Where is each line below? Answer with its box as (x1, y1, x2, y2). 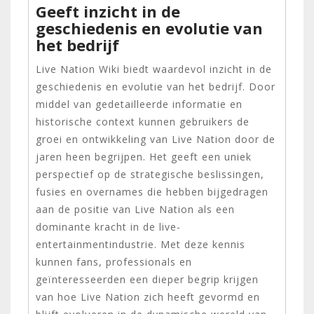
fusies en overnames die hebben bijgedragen (36, 184, 268, 198)
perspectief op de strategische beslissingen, (36, 167, 264, 181)
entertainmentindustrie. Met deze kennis (36, 237, 245, 251)
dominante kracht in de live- (36, 219, 181, 233)
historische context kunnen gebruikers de (36, 114, 250, 128)
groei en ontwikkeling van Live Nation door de (36, 132, 275, 146)
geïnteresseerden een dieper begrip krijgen (36, 272, 259, 286)
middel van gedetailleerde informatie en (36, 97, 243, 111)
